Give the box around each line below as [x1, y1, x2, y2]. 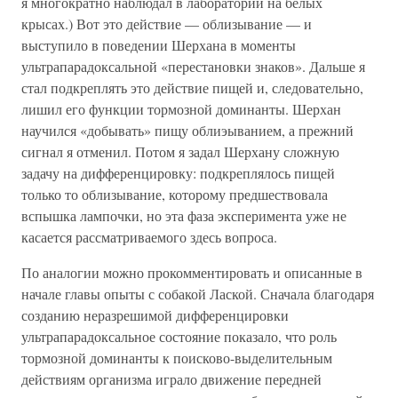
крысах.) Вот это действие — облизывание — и [21, 14, 312, 33]
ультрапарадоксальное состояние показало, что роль [21, 327, 337, 346]
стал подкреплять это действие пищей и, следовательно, [21, 78, 363, 97]
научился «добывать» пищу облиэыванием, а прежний [21, 121, 354, 139]
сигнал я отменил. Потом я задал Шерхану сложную [21, 142, 339, 161]
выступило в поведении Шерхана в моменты [21, 36, 296, 54]
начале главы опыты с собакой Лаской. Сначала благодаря [21, 284, 374, 303]
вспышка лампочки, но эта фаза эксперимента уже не [21, 206, 346, 225]
